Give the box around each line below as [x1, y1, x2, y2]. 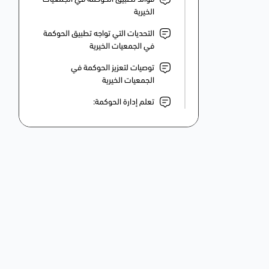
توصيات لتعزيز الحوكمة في [71, 64, 154, 73]
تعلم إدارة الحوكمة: [93, 98, 154, 107]
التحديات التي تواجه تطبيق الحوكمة [43, 29, 154, 39]
